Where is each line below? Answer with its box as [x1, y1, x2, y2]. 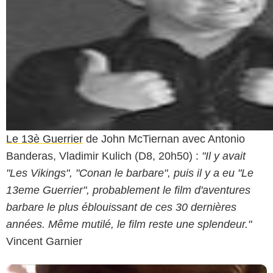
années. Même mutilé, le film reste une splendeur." [6, 218, 252, 230]
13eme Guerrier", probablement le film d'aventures [6, 183, 250, 196]
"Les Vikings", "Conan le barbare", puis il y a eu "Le [6, 166, 253, 179]
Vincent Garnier [6, 235, 82, 247]
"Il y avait [202, 149, 246, 162]
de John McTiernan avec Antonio [83, 132, 245, 145]
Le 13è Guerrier [6, 132, 83, 145]
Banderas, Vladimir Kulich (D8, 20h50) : [6, 149, 202, 162]
